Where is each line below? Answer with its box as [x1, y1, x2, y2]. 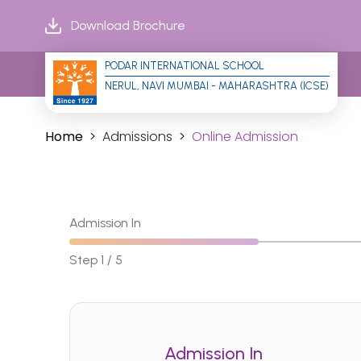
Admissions [102, 127, 172, 146]
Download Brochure [70, 18, 185, 33]
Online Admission [191, 127, 298, 146]
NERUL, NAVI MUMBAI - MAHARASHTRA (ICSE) [104, 79, 329, 92]
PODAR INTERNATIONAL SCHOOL [104, 59, 264, 72]
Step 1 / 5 [69, 252, 123, 268]
